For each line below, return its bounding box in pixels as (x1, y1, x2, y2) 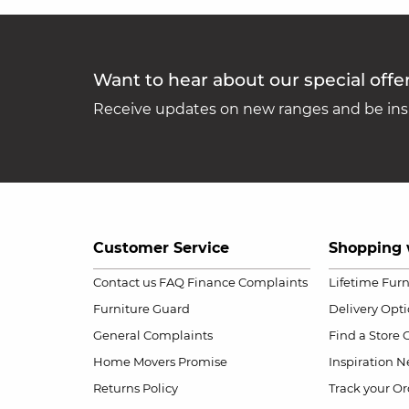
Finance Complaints (187, 275, 308, 290)
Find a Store (328, 328, 400, 343)
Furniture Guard (93, 301, 190, 317)
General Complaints (93, 328, 213, 343)
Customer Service (93, 239, 229, 257)
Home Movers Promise (93, 354, 227, 370)
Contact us (93, 275, 156, 290)
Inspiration (328, 354, 393, 370)
